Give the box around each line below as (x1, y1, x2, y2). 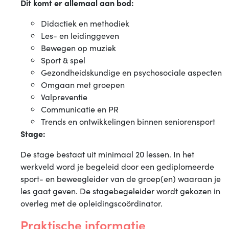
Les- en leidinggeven (41, 30, 119, 41)
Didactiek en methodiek (41, 17, 129, 29)
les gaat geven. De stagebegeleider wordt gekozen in (20, 185, 220, 196)
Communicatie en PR (41, 103, 119, 114)
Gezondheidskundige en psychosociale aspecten (41, 66, 222, 78)
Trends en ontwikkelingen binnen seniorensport (41, 116, 215, 127)
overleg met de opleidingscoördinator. (20, 197, 163, 209)
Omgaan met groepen (41, 79, 125, 90)
